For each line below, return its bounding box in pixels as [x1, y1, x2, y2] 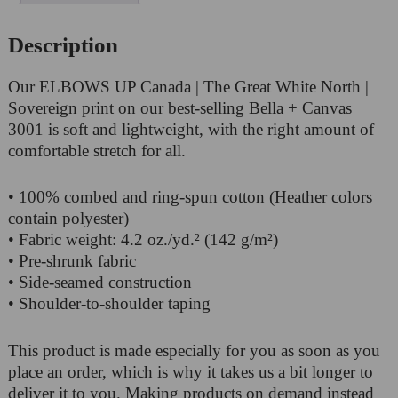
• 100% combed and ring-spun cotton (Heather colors [7, 187, 372, 207]
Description [7, 32, 118, 57]
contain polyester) [7, 209, 129, 228]
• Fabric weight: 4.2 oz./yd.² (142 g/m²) [7, 230, 278, 250]
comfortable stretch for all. [7, 140, 186, 160]
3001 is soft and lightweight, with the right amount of [7, 119, 374, 139]
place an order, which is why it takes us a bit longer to [7, 362, 373, 381]
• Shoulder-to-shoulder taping [7, 294, 211, 314]
